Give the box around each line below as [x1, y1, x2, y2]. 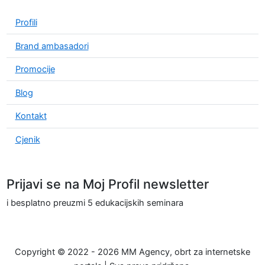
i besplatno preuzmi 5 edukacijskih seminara [6, 198, 183, 209]
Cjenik [15, 134, 40, 145]
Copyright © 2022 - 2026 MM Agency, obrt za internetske [15, 246, 250, 257]
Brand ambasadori [15, 40, 89, 51]
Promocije [15, 64, 55, 75]
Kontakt [15, 111, 47, 122]
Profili [15, 17, 37, 28]
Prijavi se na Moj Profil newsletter [6, 176, 209, 192]
